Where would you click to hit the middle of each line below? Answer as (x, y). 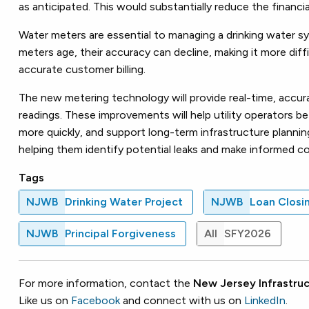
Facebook (96, 300)
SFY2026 (248, 233)
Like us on (45, 300)
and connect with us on (182, 300)
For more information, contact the (106, 283)
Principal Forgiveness (120, 233)
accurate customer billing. (82, 69)
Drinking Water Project (124, 201)
